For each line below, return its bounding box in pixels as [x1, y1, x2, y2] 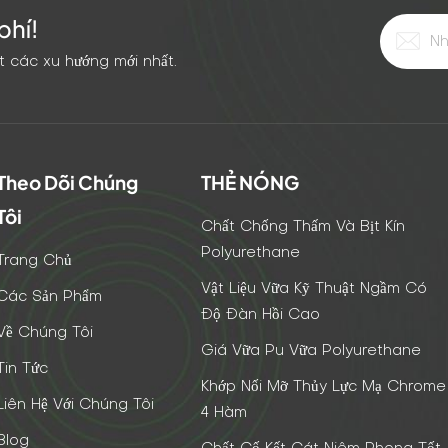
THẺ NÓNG [201, 170, 300, 195]
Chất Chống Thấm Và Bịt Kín [201, 219, 406, 234]
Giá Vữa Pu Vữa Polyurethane [201, 343, 422, 358]
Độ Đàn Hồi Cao [201, 307, 321, 322]
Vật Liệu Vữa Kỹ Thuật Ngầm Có [201, 281, 428, 296]
